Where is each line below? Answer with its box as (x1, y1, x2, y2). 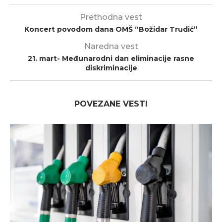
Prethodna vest (80, 12, 142, 22)
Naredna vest (84, 42, 138, 51)
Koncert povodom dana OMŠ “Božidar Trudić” (24, 25, 198, 34)
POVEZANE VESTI (74, 99, 148, 109)
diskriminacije (85, 63, 137, 72)
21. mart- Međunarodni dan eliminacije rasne (28, 54, 194, 63)
